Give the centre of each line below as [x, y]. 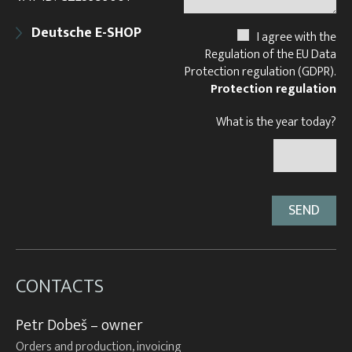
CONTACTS [60, 286]
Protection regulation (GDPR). [260, 71]
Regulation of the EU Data [271, 54]
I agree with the [297, 37]
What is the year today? [276, 122]
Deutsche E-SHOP [86, 33]
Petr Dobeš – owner [79, 325]
